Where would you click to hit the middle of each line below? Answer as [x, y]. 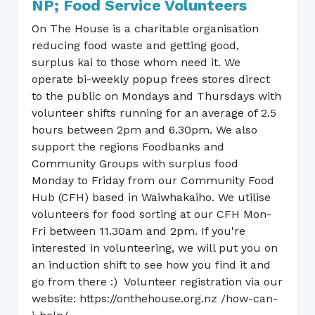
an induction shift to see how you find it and [151, 264]
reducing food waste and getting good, [135, 45]
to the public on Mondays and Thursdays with [156, 96]
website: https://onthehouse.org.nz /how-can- [155, 298]
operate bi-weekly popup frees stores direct [151, 79]
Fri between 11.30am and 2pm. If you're [139, 231]
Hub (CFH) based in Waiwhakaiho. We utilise [151, 197]
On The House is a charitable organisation [145, 28]
